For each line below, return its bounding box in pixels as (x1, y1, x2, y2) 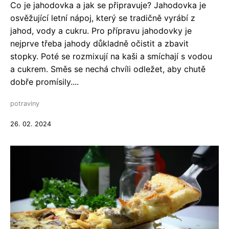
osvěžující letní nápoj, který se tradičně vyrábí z (10, 13, 195, 23)
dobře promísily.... (10, 77, 79, 87)
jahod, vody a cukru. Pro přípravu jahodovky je (10, 26, 192, 36)
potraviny (10, 100, 39, 107)
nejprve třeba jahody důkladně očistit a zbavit (10, 38, 189, 49)
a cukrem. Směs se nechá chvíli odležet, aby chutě (10, 64, 205, 74)
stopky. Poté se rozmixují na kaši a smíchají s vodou (10, 51, 212, 61)
